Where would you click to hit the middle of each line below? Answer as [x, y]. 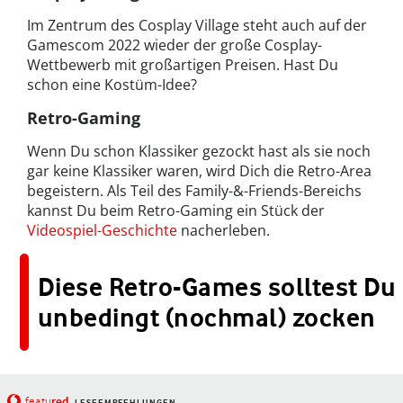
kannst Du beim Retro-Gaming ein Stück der [176, 210]
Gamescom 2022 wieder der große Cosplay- [175, 45]
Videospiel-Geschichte [102, 230]
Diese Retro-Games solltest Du [217, 287]
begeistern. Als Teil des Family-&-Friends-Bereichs [194, 190]
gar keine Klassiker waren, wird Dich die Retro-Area [199, 170]
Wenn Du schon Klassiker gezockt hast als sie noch [199, 151]
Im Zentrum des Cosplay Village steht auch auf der [197, 25]
